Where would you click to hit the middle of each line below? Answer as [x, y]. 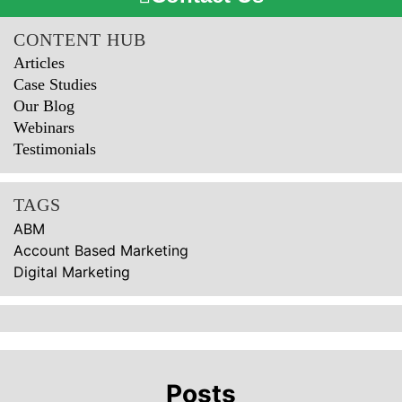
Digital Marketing [72, 272]
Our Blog [44, 106]
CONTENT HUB [80, 39]
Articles [39, 63]
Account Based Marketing [101, 251]
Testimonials [55, 149]
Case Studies [55, 85]
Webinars [44, 128]
